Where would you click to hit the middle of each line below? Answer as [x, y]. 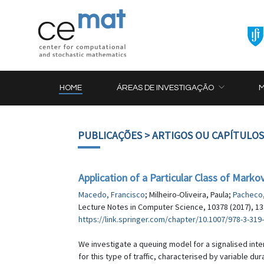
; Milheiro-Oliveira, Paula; [189, 194]
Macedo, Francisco [112, 194]
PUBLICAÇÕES [110, 135]
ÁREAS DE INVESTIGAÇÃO [166, 88]
